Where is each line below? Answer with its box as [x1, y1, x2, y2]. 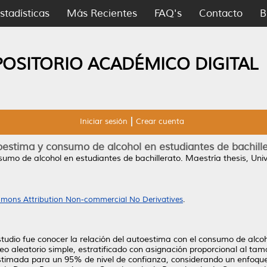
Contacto [199, 7, 243, 20]
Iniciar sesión [79, 117, 128, 126]
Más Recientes [67, 7, 137, 20]
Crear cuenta [135, 117, 184, 126]
